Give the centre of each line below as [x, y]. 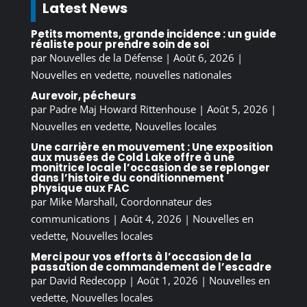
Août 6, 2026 [204, 57]
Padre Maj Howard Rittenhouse [122, 109]
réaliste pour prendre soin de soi [120, 44]
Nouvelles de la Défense [106, 57]
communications [70, 218]
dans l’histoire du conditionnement [127, 177]
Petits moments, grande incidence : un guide [153, 34]
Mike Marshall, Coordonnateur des [130, 201]
